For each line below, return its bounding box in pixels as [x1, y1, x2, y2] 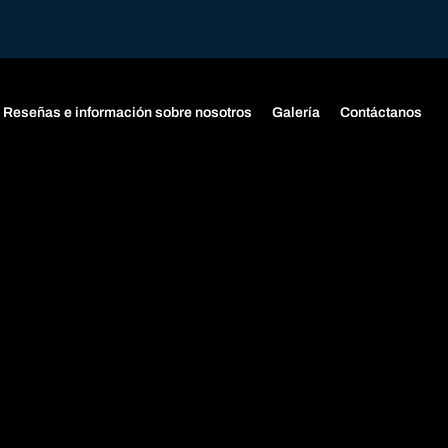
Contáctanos [339, 105, 422, 121]
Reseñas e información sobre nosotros [2, 105, 252, 121]
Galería [271, 105, 320, 121]
